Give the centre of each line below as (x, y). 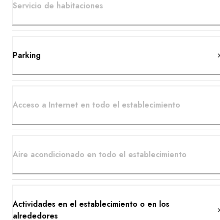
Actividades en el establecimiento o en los (91, 204)
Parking (27, 55)
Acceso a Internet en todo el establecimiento (96, 105)
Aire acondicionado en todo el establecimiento (100, 155)
